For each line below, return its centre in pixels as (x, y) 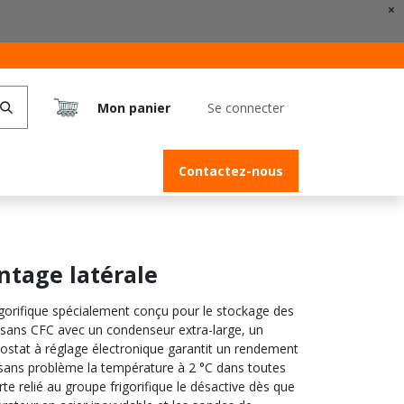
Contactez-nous (231, 171)
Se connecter (246, 107)
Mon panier (134, 107)
